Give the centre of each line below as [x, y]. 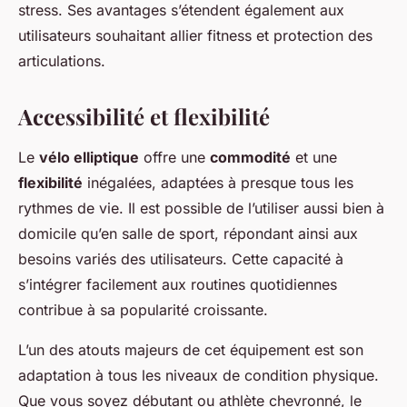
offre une [174, 158]
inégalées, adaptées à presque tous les [218, 183]
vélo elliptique [89, 158]
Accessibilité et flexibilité [144, 117]
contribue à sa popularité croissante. [143, 310]
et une [314, 158]
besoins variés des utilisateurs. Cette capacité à [181, 259]
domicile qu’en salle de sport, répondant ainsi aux [188, 234]
